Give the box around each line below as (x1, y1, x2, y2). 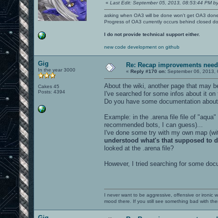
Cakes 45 (38, 83, 59, 89)
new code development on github (104, 44, 180, 50)
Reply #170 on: (130, 68, 166, 74)
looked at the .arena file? (104, 144, 174, 152)
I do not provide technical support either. (104, 31, 200, 37)
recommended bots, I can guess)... (104, 121, 203, 128)
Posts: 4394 (38, 89, 65, 94)
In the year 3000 (38, 67, 75, 73)
